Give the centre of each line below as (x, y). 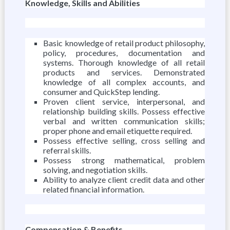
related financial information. (93, 189)
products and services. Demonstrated (124, 72)
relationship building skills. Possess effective (124, 111)
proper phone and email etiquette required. (117, 131)
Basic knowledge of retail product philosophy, (124, 43)
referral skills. (67, 150)
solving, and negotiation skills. (95, 170)
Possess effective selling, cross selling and (124, 140)
